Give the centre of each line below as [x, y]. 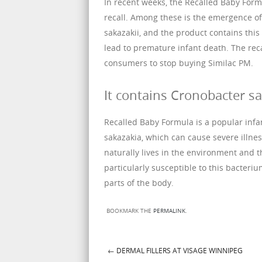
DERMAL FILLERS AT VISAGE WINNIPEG [179, 251]
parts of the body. [139, 183]
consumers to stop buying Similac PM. [179, 63]
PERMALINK [169, 211]
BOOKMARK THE [130, 211]
